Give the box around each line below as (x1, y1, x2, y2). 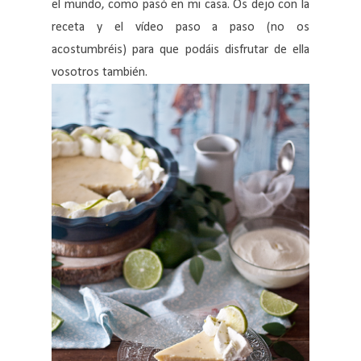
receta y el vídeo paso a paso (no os (52, 20, 309, 34)
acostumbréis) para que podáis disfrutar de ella (52, 43, 309, 56)
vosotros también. (52, 65, 147, 79)
